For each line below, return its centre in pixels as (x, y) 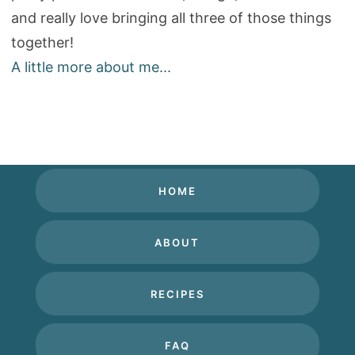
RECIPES (177, 294)
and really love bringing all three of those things (171, 18)
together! (42, 43)
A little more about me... (91, 67)
